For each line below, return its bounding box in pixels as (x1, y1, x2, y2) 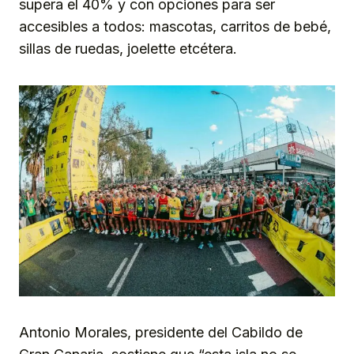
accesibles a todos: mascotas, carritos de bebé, (19, 18, 331, 36)
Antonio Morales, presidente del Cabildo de (19, 323, 303, 341)
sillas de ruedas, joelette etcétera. (19, 40, 237, 58)
